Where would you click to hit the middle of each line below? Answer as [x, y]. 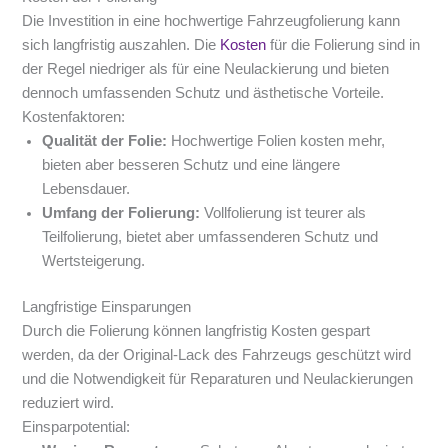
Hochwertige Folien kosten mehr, [276, 140]
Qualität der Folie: [105, 140]
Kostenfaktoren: [74, 116]
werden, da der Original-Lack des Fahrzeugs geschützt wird [217, 354]
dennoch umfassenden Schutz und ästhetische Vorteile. [203, 92]
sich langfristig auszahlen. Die [121, 44]
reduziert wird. [68, 402]
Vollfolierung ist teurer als [283, 212]
